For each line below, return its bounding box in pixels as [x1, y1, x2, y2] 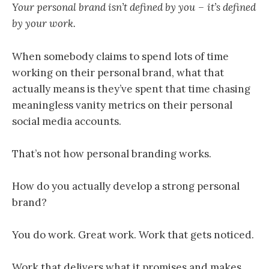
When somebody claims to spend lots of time [12, 49, 229, 63]
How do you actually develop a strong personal [12, 180, 240, 193]
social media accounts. [12, 114, 121, 128]
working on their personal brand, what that [12, 65, 224, 79]
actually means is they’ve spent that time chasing [12, 82, 250, 95]
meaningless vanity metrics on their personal [12, 98, 232, 112]
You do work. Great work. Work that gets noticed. [12, 228, 254, 242]
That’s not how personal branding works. [12, 147, 211, 160]
